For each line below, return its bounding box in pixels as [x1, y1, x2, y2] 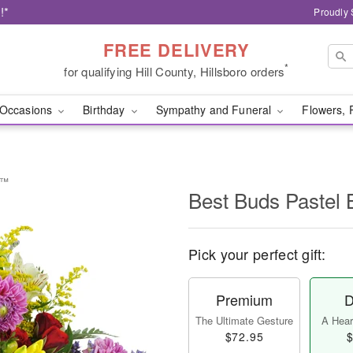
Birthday [83, 102, 128, 117]
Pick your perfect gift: [188, 243, 325, 264]
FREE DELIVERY [102, 36, 251, 62]
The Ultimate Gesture [195, 313, 293, 328]
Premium [216, 289, 273, 310]
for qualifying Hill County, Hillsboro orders [64, 62, 285, 80]
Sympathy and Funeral [155, 102, 275, 117]
